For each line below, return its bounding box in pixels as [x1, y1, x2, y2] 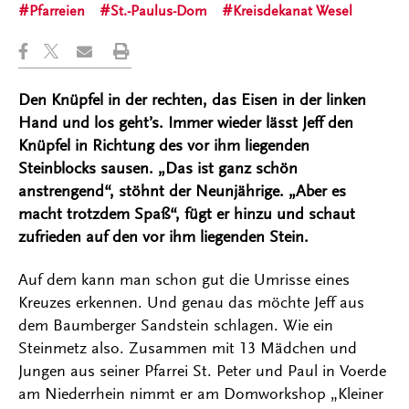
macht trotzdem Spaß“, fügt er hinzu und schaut [18, 204, 355, 224]
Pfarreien [29, 3, 85, 20]
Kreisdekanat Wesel [233, 3, 352, 20]
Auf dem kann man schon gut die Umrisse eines [18, 270, 350, 289]
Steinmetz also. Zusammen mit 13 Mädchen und [18, 339, 357, 358]
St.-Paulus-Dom [110, 3, 207, 20]
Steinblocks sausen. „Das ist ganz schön [18, 159, 298, 178]
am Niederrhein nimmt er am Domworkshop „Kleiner [18, 384, 383, 404]
